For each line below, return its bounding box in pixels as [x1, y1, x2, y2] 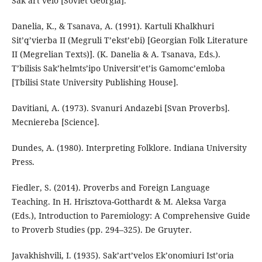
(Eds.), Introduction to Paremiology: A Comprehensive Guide [11, 210, 250, 222]
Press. [11, 156, 35, 168]
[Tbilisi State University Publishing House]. [11, 77, 178, 88]
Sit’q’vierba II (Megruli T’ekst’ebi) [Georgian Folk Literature [11, 35, 248, 46]
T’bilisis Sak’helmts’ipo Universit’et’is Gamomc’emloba [11, 63, 225, 74]
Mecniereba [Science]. [11, 116, 99, 128]
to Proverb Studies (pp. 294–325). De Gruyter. [11, 224, 192, 236]
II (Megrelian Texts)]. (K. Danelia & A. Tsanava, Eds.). [11, 49, 220, 60]
